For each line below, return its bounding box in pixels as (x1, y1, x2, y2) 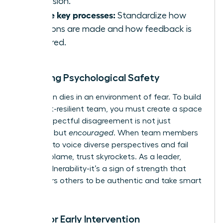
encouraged (69, 128, 113, 137)
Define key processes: (28, 8, 115, 20)
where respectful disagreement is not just (18, 116, 171, 125)
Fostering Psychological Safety (18, 72, 160, 83)
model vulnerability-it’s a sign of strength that (18, 164, 186, 173)
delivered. (28, 37, 66, 47)
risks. (18, 188, 36, 197)
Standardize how (115, 10, 186, 20)
